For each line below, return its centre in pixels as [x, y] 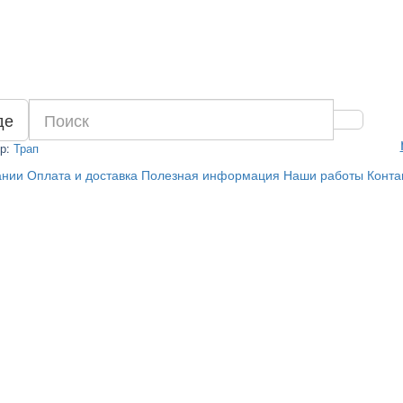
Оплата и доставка [82, 175]
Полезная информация [210, 175]
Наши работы [323, 175]
